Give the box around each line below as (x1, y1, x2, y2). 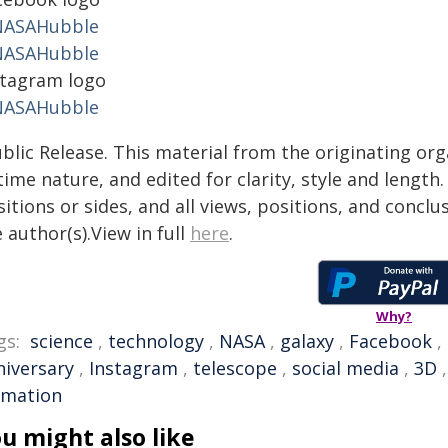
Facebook (349, 329, 432, 353)
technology (108, 329, 204, 353)
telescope (193, 356, 277, 380)
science (30, 329, 93, 353)
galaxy (280, 329, 334, 353)
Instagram (89, 356, 178, 380)
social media (292, 356, 399, 380)
